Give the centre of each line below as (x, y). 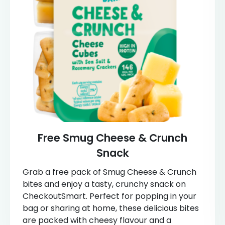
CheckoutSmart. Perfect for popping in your (109, 196)
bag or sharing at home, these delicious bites (111, 208)
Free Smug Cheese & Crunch (113, 138)
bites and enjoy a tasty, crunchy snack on (104, 184)
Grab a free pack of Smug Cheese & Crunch (109, 172)
